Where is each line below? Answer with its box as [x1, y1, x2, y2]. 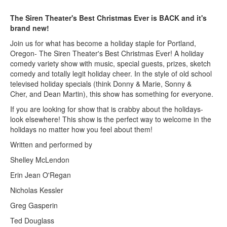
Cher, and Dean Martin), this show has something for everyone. [10, 88, 213, 99]
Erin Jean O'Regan [10, 169, 71, 180]
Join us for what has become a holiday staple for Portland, [10, 37, 196, 48]
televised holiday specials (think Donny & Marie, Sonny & [10, 78, 192, 89]
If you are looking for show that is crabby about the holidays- [10, 103, 203, 114]
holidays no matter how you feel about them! [10, 124, 153, 134]
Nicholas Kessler [10, 184, 63, 195]
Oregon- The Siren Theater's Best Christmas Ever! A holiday [10, 48, 204, 58]
